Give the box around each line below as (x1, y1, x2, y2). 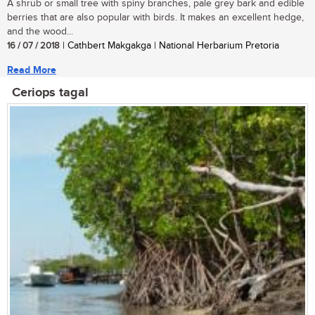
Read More (7, 64, 56, 77)
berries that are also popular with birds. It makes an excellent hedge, (7, 12, 304, 24)
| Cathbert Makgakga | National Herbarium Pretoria (60, 40, 279, 52)
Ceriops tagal (12, 85, 89, 101)
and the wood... (7, 26, 73, 38)
